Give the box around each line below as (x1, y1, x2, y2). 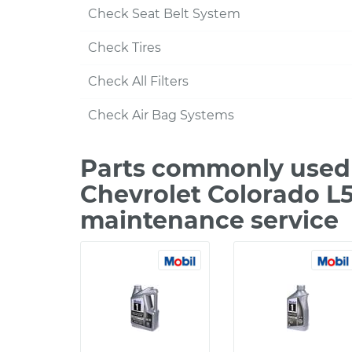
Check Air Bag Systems (88, 108, 234, 123)
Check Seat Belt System (88, 6, 240, 21)
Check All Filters (88, 74, 189, 89)
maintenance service (80, 206, 339, 235)
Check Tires (88, 40, 161, 55)
